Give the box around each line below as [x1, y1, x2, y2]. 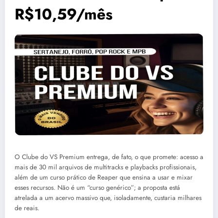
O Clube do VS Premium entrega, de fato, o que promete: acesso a [15, 152, 203, 162]
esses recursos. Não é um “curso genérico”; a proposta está [15, 182, 180, 192]
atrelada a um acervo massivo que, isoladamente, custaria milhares [15, 193, 201, 202]
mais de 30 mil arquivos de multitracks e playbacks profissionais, [15, 162, 197, 172]
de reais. [15, 203, 39, 213]
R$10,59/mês [15, 3, 112, 26]
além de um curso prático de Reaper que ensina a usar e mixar [15, 172, 193, 182]
